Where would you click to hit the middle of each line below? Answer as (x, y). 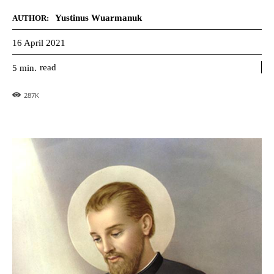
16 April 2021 (39, 43)
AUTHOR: (31, 18)
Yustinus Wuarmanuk (98, 18)
